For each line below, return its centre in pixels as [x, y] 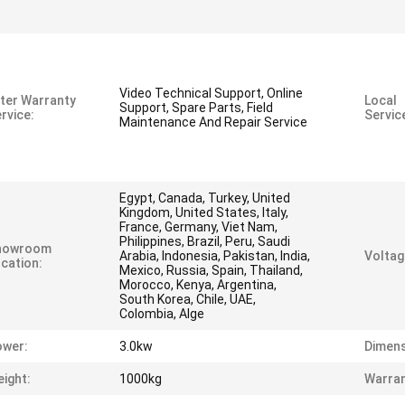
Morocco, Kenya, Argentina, [198, 285]
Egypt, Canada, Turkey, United [205, 198]
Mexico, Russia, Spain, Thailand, [211, 270]
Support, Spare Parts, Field [196, 108]
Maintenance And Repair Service [213, 122]
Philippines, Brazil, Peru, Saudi [205, 241]
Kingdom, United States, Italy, [204, 212]
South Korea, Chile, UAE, [188, 299]
